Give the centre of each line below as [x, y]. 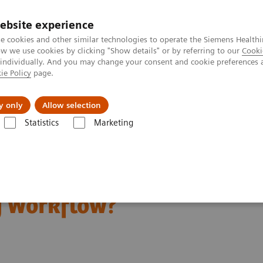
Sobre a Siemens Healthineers [180, 96]
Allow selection [72, 105]
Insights [52, 96]
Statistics [41, 123]
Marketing [113, 123]
